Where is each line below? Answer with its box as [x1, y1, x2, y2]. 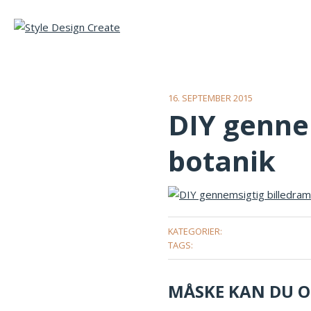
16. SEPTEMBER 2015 [168, 91, 253, 104]
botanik [168, 141, 276, 180]
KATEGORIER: [168, 224, 222, 237]
